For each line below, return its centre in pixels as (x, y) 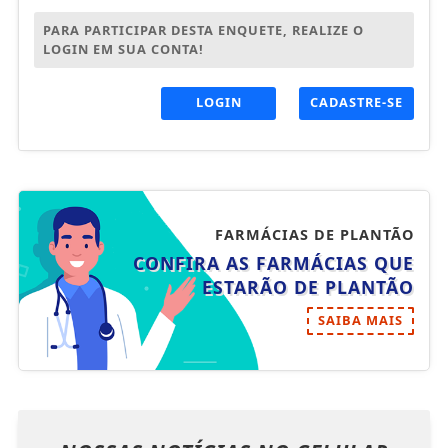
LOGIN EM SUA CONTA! (123, 48)
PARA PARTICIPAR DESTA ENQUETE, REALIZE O (203, 29)
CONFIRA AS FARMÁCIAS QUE (274, 262)
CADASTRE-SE (357, 101)
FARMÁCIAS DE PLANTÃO (315, 234)
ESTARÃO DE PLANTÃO (308, 286)
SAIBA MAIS (361, 319)
